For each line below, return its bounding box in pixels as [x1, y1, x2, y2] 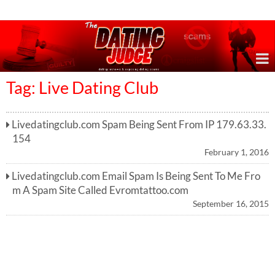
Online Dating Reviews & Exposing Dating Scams [6, 3, 256, 17]
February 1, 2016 [204, 147, 269, 158]
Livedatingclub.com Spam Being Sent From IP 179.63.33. [12, 118, 267, 131]
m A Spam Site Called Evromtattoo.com [12, 184, 188, 196]
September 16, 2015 [193, 198, 269, 209]
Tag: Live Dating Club [6, 77, 158, 98]
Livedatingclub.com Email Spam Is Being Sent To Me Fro [12, 169, 261, 182]
